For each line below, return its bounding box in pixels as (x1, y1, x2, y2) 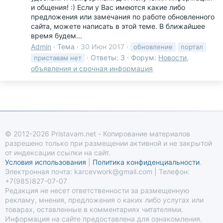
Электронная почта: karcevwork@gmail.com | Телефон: (5, 167, 190, 176)
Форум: (131, 53, 158, 62)
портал (181, 43, 203, 51)
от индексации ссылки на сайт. (5, 148, 111, 157)
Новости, (158, 53, 189, 62)
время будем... (31, 31, 82, 40)
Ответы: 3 (91, 53, 125, 62)
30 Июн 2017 (81, 42, 124, 51)
